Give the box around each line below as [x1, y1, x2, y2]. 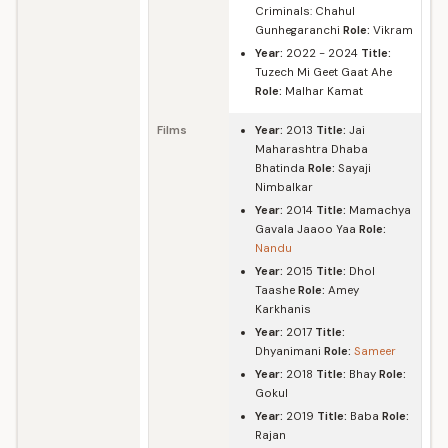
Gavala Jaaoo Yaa [255, 222, 359, 237]
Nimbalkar [255, 180, 313, 195]
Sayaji [335, 161, 371, 176]
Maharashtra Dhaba [255, 142, 368, 157]
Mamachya [346, 203, 411, 218]
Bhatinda [255, 161, 308, 176]
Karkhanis [255, 302, 311, 317]
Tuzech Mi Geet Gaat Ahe [255, 65, 392, 80]
